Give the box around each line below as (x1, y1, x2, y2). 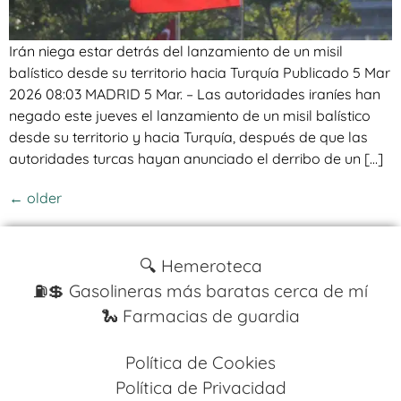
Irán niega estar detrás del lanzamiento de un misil (9, 42, 343, 61)
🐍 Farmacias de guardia (101, 305, 300, 328)
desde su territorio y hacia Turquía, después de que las (9, 128, 368, 147)
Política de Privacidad (115, 377, 286, 399)
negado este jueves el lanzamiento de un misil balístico (9, 107, 371, 125)
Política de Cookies (125, 352, 276, 374)
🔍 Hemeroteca (139, 255, 262, 277)
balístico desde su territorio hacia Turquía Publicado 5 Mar (9, 64, 390, 82)
